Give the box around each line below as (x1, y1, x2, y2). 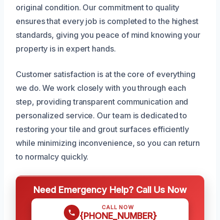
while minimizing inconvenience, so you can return (16, 137, 200, 148)
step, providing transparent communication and (16, 96, 189, 107)
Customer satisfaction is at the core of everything (16, 69, 196, 79)
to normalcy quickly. (16, 151, 89, 162)
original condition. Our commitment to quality (16, 2, 180, 12)
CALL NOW (102, 203, 134, 211)
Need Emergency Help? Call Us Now (33, 184, 187, 195)
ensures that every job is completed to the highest (16, 16, 199, 26)
